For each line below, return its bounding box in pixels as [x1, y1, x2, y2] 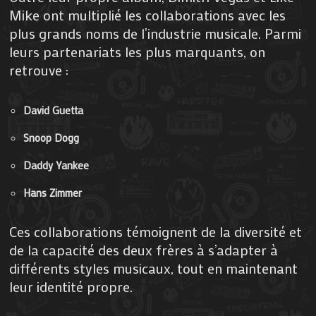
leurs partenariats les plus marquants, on [9, 42, 266, 61]
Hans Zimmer [23, 185, 83, 200]
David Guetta [23, 102, 84, 117]
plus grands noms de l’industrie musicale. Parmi [9, 23, 302, 42]
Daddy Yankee [23, 157, 90, 172]
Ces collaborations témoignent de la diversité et [9, 221, 303, 241]
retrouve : [9, 60, 69, 79]
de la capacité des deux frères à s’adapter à [9, 240, 279, 259]
